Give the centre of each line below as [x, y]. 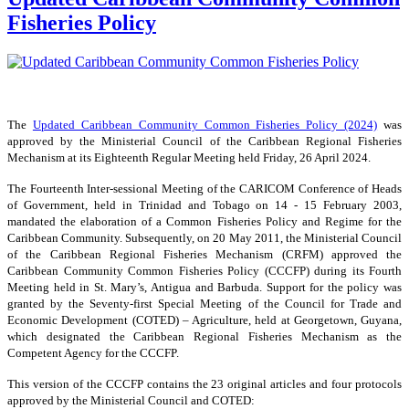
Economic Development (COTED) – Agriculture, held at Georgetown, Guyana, [204, 320]
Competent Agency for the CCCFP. [93, 353]
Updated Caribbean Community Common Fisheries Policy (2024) [205, 125]
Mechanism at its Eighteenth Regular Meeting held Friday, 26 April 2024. [189, 158]
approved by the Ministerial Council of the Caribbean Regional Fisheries [204, 142]
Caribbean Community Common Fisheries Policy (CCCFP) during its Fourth [204, 271]
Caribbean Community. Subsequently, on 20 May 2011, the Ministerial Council [204, 238]
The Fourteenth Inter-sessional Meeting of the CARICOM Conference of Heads [204, 189]
